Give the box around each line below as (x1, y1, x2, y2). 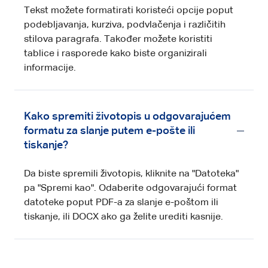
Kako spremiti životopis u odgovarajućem (24, 111, 231, 122)
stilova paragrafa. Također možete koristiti (24, 34, 212, 44)
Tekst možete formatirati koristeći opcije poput (24, 5, 233, 16)
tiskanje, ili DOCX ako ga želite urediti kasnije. (24, 212, 223, 222)
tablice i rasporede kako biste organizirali (24, 48, 207, 59)
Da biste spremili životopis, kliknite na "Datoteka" (24, 169, 239, 179)
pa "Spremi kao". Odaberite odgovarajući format (24, 183, 237, 193)
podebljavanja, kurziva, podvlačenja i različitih (24, 20, 226, 30)
